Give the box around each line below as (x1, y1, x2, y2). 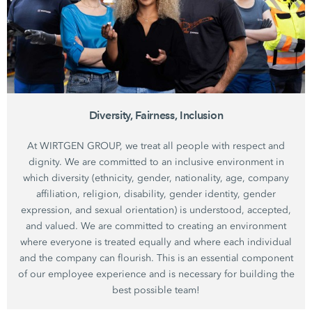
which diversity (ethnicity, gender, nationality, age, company (23, 171, 289, 184)
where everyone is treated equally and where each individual (20, 235, 292, 248)
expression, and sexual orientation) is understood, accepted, (21, 203, 291, 216)
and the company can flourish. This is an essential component (19, 251, 293, 264)
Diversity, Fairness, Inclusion (88, 108, 224, 122)
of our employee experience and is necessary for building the (17, 267, 295, 280)
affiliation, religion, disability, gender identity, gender (36, 187, 276, 200)
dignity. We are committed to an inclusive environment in (28, 155, 284, 168)
